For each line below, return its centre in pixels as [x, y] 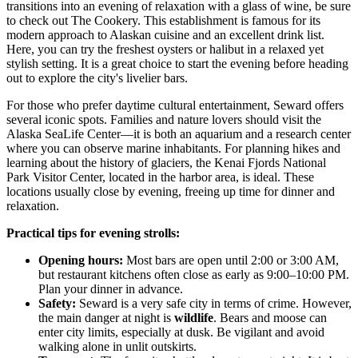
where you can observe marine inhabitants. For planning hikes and [173, 148]
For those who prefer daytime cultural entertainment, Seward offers [175, 105]
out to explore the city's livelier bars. [97, 78]
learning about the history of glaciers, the [110, 162]
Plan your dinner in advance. [111, 288]
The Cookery [104, 20]
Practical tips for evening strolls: [93, 233]
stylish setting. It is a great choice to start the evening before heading [177, 63]
